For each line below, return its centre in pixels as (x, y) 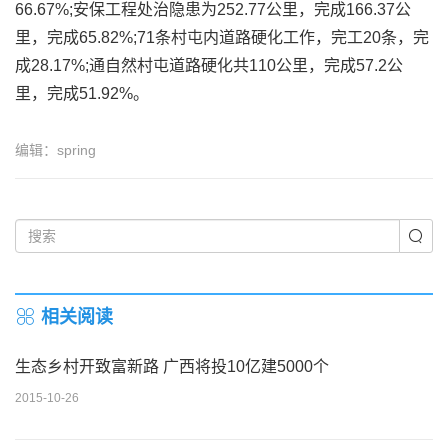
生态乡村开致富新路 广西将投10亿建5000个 (172, 366)
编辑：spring (55, 150)
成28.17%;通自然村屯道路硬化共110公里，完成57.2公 (209, 65)
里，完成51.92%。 (82, 93)
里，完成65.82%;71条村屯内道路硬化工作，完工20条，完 (222, 37)
